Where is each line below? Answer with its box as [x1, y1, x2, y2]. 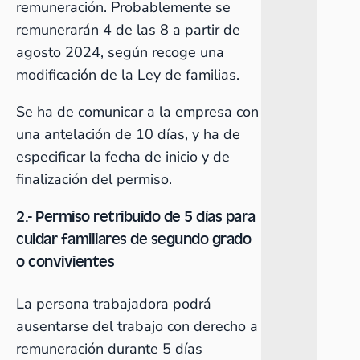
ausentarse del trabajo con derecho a [16, 317, 258, 336]
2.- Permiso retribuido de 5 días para [16, 206, 256, 226]
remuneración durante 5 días [16, 339, 202, 358]
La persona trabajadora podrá [16, 294, 211, 313]
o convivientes [16, 251, 114, 271]
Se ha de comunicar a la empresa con [16, 102, 259, 121]
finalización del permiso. [16, 170, 172, 189]
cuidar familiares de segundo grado [16, 228, 251, 248]
